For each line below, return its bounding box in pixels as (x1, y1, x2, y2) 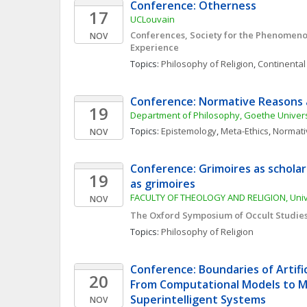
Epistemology (161, 125, 217, 137)
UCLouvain (130, 13, 175, 25)
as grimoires (130, 176, 195, 191)
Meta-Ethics (221, 125, 269, 137)
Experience (130, 41, 179, 53)
